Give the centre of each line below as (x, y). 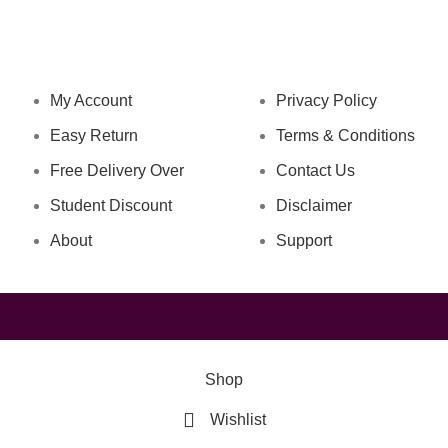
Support (304, 240)
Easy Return (93, 135)
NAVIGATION (91, 50)
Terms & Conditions (345, 135)
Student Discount (110, 205)
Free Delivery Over (116, 170)
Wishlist (237, 419)
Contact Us (315, 170)
